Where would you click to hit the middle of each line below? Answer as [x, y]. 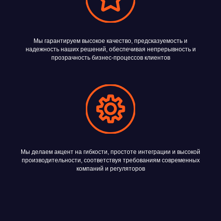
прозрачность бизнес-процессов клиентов [110, 58]
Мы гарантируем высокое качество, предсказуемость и [110, 41]
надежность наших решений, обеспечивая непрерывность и [110, 50]
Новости [42, 118]
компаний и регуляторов [110, 169]
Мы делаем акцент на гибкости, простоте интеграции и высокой [110, 152]
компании [48, 136]
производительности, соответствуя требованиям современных [110, 161]
